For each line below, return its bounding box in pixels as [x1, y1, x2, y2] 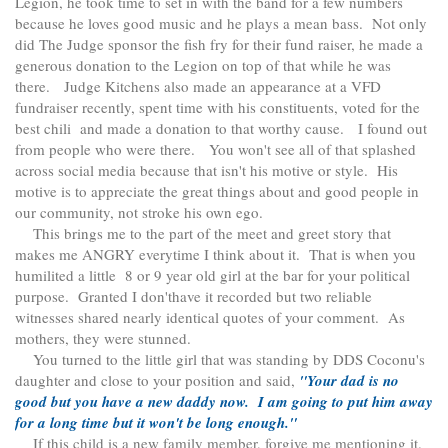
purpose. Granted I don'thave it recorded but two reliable [15, 286, 372, 307]
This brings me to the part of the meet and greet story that [15, 223, 391, 244]
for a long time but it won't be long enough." [15, 412, 297, 434]
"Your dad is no [299, 370, 399, 392]
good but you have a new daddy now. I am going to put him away [15, 391, 433, 413]
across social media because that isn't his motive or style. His [15, 160, 398, 181]
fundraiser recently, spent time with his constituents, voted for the [15, 97, 420, 118]
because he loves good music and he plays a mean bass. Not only [15, 13, 427, 34]
